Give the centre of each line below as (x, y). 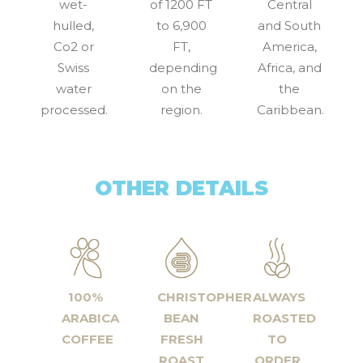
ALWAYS (280, 297)
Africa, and (289, 67)
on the (181, 88)
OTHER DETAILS (181, 188)
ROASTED (285, 318)
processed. (75, 109)
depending (183, 67)
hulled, (74, 25)
